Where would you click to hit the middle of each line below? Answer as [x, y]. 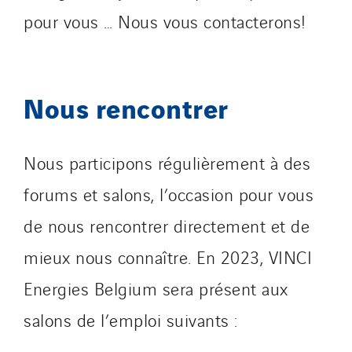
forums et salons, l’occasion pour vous [169, 194]
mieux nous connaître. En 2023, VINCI [168, 257]
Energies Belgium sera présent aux [156, 288]
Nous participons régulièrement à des [167, 162]
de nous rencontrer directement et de [167, 225]
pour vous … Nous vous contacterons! [165, 21]
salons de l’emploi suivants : [131, 319]
